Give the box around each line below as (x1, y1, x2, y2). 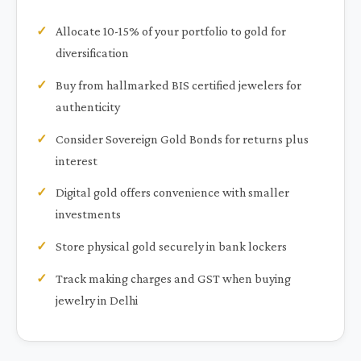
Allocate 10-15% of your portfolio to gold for (56, 24, 286, 38)
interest (56, 153, 98, 168)
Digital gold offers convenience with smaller (56, 185, 289, 200)
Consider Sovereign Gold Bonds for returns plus (56, 131, 309, 146)
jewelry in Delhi (56, 293, 138, 307)
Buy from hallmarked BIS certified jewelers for (56, 77, 301, 92)
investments (56, 207, 121, 222)
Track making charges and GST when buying (56, 271, 291, 285)
